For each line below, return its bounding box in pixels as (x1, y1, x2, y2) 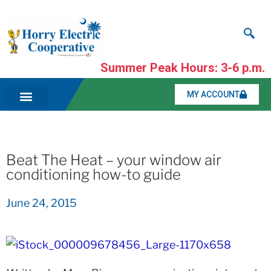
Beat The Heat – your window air (6, 151, 221, 169)
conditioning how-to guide (6, 166, 181, 184)
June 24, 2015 (6, 197, 77, 210)
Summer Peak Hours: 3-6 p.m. (100, 60, 265, 76)
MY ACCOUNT (186, 90, 240, 100)
